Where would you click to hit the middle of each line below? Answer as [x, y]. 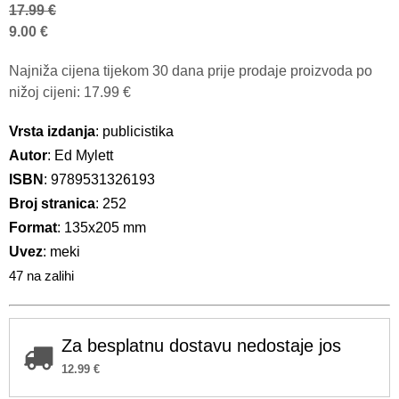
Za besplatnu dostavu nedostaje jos [201, 345]
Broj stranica [52, 203]
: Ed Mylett [80, 155]
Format [33, 227]
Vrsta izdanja [52, 131]
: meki [61, 251]
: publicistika [134, 131]
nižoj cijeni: [46, 92]
